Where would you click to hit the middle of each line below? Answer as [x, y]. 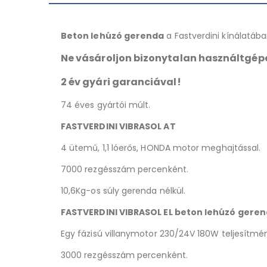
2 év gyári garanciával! [121, 82]
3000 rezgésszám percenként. [124, 255]
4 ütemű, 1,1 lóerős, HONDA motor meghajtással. [161, 148]
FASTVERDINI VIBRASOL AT [118, 126]
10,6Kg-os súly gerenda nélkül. [123, 190]
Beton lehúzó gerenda [113, 35]
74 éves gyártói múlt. [106, 105]
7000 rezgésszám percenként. [125, 169]
